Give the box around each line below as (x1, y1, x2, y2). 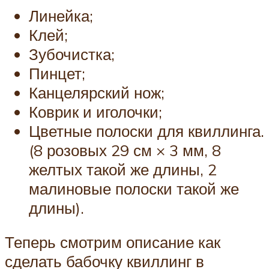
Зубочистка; (29, 44, 115, 64)
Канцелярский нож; (29, 82, 165, 102)
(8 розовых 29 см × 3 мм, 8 (29, 140, 221, 160)
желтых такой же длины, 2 (29, 159, 217, 179)
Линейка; (29, 5, 93, 25)
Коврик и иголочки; (29, 101, 162, 121)
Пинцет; (29, 63, 85, 83)
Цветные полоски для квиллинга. (29, 121, 264, 141)
